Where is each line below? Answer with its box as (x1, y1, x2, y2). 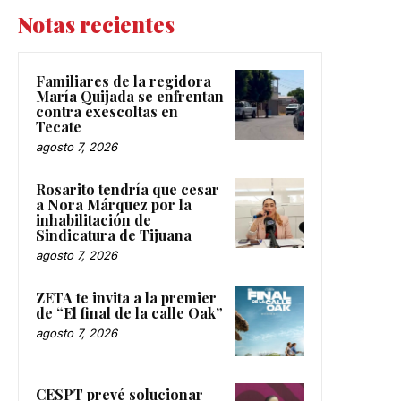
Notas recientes (18, 10, 175, 39)
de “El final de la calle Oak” (36, 303, 223, 323)
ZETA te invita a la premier (36, 288, 217, 308)
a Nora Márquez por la (36, 195, 192, 215)
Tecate (36, 117, 81, 137)
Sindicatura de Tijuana (36, 226, 192, 245)
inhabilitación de (36, 210, 151, 230)
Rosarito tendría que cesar (36, 180, 219, 200)
